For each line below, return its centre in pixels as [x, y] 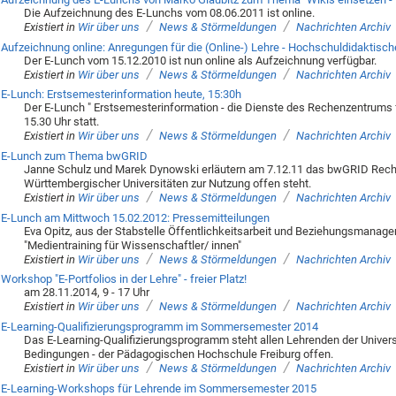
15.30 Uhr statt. [62, 122]
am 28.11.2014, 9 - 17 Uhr [87, 293]
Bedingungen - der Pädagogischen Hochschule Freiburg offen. [179, 354]
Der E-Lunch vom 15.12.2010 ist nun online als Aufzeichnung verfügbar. [201, 60]
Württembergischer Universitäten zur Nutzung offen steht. [168, 184]
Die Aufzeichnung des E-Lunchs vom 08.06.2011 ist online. [170, 13]
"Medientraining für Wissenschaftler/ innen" [133, 245]
